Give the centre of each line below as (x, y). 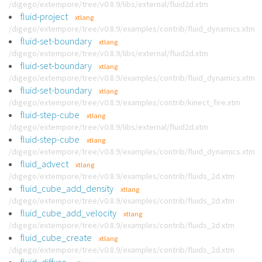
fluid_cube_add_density (67, 188)
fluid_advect (44, 164)
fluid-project (44, 16)
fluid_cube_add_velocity (68, 213)
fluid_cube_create (56, 237)
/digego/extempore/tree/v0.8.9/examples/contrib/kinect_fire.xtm (125, 102)
